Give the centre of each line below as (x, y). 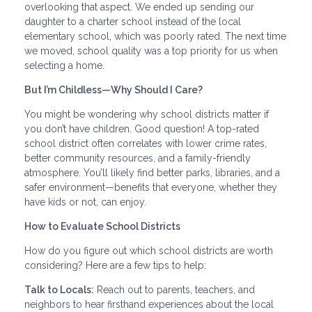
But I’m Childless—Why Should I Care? (114, 89)
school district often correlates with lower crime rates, (146, 143)
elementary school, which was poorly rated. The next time (155, 36)
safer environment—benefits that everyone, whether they (151, 187)
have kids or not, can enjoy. (85, 202)
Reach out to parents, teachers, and (174, 289)
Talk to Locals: (59, 289)
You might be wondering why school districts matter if (147, 114)
